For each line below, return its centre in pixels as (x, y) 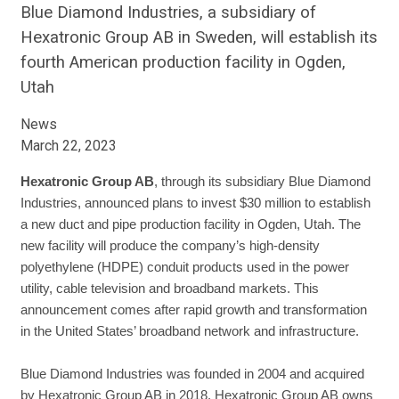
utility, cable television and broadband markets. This (170, 289)
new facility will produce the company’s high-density (171, 246)
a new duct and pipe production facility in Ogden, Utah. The (191, 225)
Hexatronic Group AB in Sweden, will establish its (199, 38)
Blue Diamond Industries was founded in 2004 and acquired (193, 375)
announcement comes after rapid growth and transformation (194, 310)
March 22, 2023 (69, 146)
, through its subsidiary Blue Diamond (263, 182)
